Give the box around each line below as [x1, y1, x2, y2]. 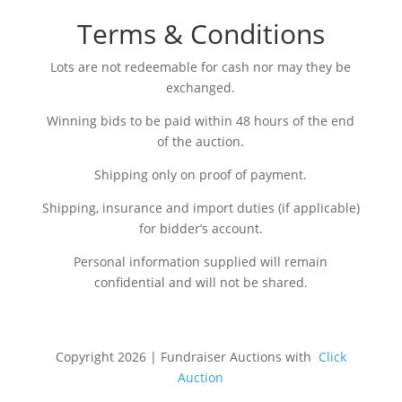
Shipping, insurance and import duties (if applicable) [41, 199, 360, 216]
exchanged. [166, 79, 236, 96]
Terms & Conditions [76, 15, 325, 52]
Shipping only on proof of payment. [94, 166, 308, 183]
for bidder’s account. [138, 220, 263, 237]
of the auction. [157, 133, 245, 150]
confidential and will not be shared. [93, 274, 308, 291]
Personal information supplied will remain [74, 253, 328, 270]
